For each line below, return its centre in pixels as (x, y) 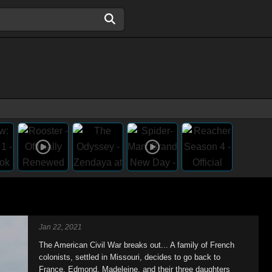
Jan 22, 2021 (60, 227)
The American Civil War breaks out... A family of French (137, 245)
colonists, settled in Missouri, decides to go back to (130, 257)
